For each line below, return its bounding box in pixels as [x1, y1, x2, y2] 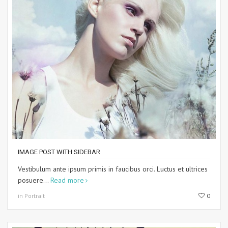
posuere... [18, 175, 50, 185]
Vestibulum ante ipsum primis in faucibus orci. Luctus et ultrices [18, 164, 208, 174]
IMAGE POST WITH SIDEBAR [18, 148, 100, 156]
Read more [50, 175, 84, 185]
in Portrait [18, 191, 45, 199]
